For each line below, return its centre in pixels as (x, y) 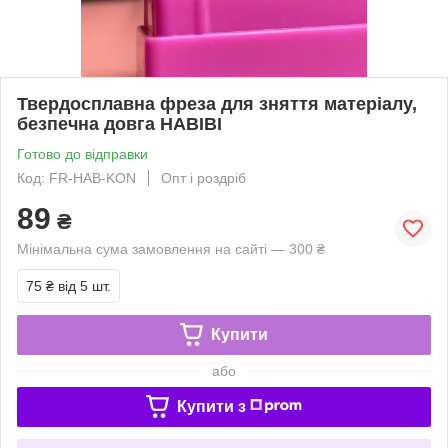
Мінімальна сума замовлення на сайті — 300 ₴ (171, 248)
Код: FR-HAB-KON (76, 177)
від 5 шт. (84, 285)
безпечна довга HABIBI (119, 123)
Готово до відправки (82, 153)
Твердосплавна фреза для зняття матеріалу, (217, 103)
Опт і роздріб (203, 177)
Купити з (211, 406)
